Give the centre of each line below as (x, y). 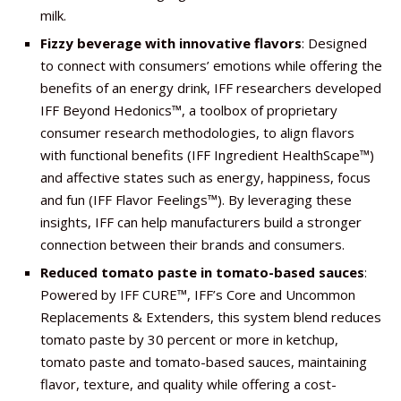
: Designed (334, 43)
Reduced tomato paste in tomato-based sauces (202, 272)
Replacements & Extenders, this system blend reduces (211, 317)
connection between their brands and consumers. (192, 244)
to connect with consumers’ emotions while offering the (211, 65)
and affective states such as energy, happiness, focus (205, 177)
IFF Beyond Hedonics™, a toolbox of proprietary (189, 110)
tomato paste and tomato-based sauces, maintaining (204, 362)
